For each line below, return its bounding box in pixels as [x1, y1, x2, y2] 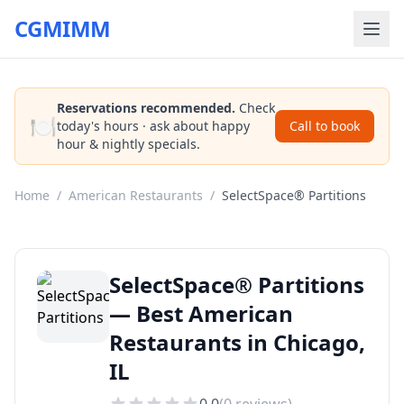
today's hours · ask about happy [57, 117, 250, 134]
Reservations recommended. [57, 99, 235, 116]
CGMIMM [14, 14, 111, 43]
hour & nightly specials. [57, 135, 200, 152]
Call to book [289, 117, 360, 134]
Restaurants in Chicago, [109, 327, 365, 357]
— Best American [109, 298, 293, 328]
